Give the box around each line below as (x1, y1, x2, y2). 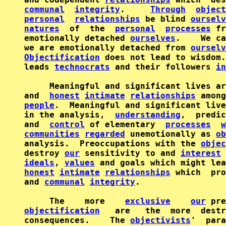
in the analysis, (24, 110, 115, 120)
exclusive (125, 196, 171, 206)
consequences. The (24, 215, 130, 225)
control (49, 120, 85, 129)
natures (24, 24, 60, 33)
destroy (24, 148, 65, 158)
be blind (140, 14, 191, 24)
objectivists (130, 215, 191, 225)
